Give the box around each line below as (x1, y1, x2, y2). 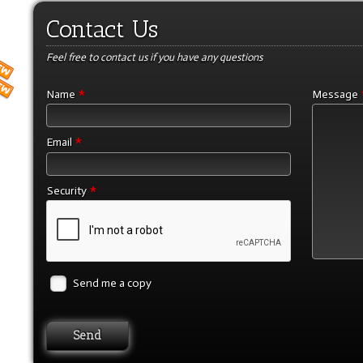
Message (312, 88, 361, 101)
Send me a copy (72, 276, 152, 291)
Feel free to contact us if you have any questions (45, 51, 263, 63)
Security (46, 183, 89, 198)
